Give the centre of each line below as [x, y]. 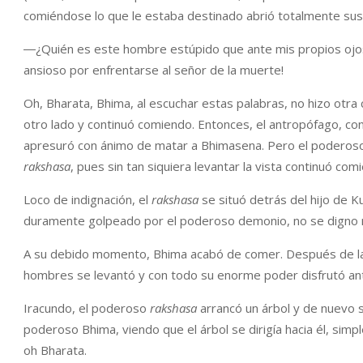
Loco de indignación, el [88, 199]
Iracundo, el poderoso [87, 308]
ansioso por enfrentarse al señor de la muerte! [154, 70]
